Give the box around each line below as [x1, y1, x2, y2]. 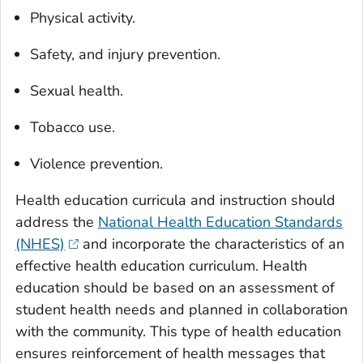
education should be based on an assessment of [15, 278, 335, 298]
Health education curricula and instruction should [15, 190, 335, 211]
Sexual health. [30, 81, 123, 101]
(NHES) [15, 234, 65, 254]
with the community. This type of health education [15, 322, 341, 342]
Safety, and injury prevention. [30, 45, 220, 65]
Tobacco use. [30, 117, 115, 138]
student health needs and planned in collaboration [15, 300, 348, 320]
